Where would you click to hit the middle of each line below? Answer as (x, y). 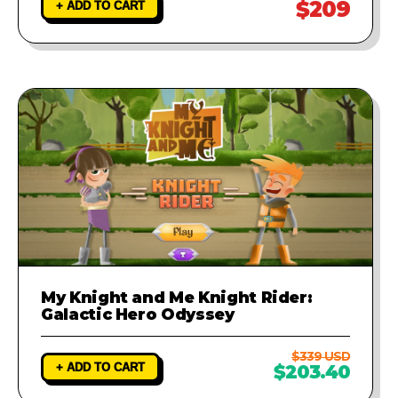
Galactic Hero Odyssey (138, 314)
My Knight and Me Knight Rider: (177, 297)
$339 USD (321, 356)
